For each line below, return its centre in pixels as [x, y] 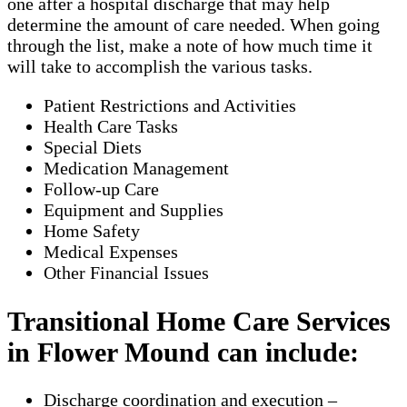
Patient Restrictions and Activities [170, 105]
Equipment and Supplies [134, 209]
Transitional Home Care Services [199, 321]
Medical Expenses [111, 251]
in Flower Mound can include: [183, 352]
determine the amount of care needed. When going [194, 24]
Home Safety [92, 230]
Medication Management [136, 168]
